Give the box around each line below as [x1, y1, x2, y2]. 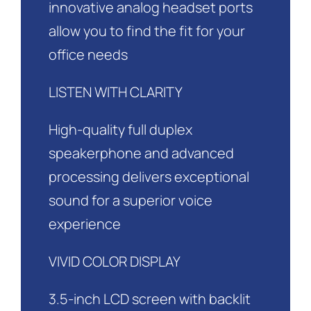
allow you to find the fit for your [48, 22, 245, 41]
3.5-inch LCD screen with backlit [48, 289, 251, 309]
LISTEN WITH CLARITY [48, 83, 183, 102]
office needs [48, 45, 128, 65]
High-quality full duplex [48, 120, 192, 140]
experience [48, 215, 121, 234]
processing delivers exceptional [48, 167, 249, 187]
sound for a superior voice [48, 191, 212, 210]
